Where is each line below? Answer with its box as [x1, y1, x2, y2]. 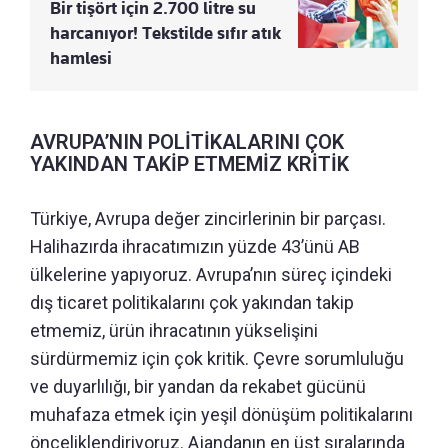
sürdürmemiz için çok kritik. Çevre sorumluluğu [30, 347, 404, 369]
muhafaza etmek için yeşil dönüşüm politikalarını [30, 403, 413, 425]
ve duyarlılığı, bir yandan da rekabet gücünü [30, 375, 366, 397]
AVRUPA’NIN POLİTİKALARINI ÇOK [30, 129, 344, 154]
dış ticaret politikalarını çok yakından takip [30, 291, 354, 313]
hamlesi [50, 47, 112, 68]
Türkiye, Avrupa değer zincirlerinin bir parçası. [30, 207, 386, 229]
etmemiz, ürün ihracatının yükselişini [30, 319, 318, 341]
